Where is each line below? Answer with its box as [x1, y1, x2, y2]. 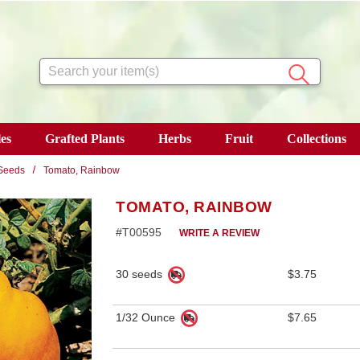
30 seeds [116, 267, 166, 280]
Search [39, 59, 76, 74]
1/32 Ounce [116, 310, 178, 324]
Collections [286, 131, 346, 145]
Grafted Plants [44, 131, 125, 145]
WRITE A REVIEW [179, 227, 260, 239]
